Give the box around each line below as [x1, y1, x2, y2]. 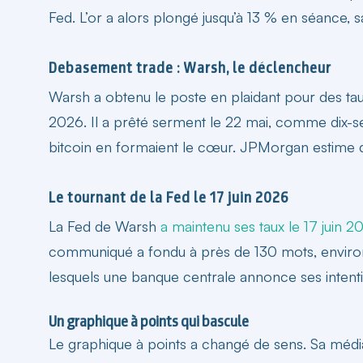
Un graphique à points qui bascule [49, 311, 249, 331]
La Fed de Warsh [49, 216, 160, 235]
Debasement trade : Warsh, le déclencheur [49, 58, 331, 77]
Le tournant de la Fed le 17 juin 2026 [49, 187, 288, 207]
